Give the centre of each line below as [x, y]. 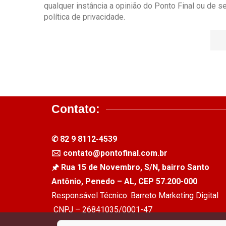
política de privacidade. [84, 17]
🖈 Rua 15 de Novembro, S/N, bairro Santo [130, 167]
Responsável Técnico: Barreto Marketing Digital [135, 196]
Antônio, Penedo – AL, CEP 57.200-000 [124, 182]
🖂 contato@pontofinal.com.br [109, 153]
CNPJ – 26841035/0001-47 [102, 210]
